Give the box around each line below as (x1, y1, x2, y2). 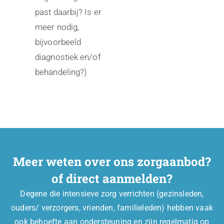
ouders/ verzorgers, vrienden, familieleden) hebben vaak (10, 203, 213, 212)
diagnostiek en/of (35, 52, 101, 62)
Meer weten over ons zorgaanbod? (13, 153, 211, 169)
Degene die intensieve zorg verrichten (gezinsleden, (20, 189, 204, 198)
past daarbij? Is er (35, 7, 101, 17)
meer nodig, (35, 22, 79, 32)
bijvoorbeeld (35, 37, 81, 47)
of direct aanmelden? (51, 170, 172, 186)
